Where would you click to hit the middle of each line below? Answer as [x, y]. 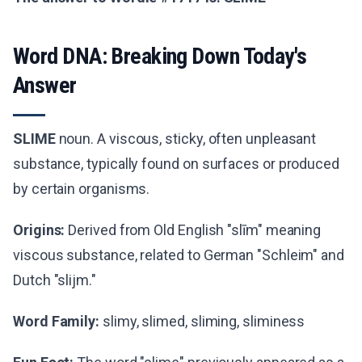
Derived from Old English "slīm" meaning [193, 230]
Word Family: [57, 321]
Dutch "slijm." [55, 280]
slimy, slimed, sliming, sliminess [202, 321]
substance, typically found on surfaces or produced [177, 164]
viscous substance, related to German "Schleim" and [179, 255]
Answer [45, 85]
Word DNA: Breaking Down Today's [160, 56]
